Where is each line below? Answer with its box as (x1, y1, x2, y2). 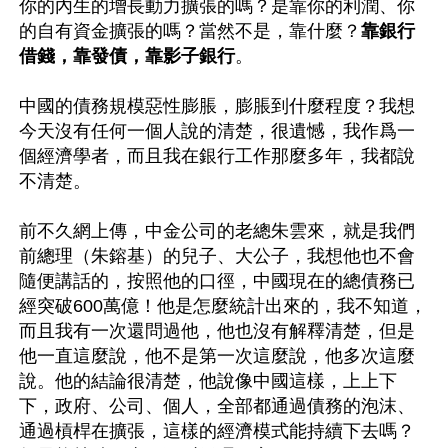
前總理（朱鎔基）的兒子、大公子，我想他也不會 (19, 245, 415, 266)
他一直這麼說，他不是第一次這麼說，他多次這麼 (19, 345, 415, 366)
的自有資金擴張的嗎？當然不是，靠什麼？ (19, 20, 361, 41)
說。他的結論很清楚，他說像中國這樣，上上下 (19, 370, 397, 391)
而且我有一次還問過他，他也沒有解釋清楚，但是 (19, 320, 415, 341)
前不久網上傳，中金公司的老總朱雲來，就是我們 (19, 220, 415, 241)
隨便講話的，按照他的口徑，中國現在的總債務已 (19, 270, 415, 291)
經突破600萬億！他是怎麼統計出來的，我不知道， (19, 295, 427, 316)
